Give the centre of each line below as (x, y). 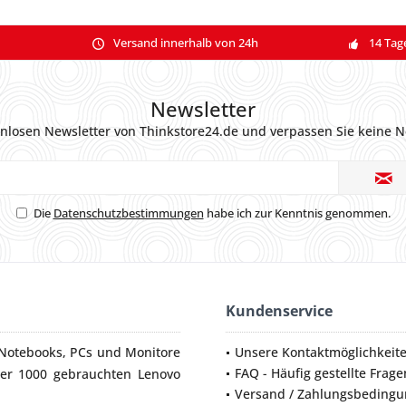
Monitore (153, 352)
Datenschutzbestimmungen (128, 213)
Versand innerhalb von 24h (185, 42)
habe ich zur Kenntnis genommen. (297, 213)
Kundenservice (279, 311)
